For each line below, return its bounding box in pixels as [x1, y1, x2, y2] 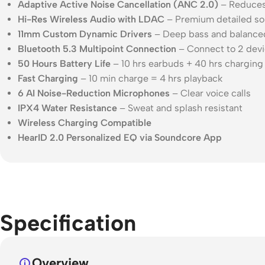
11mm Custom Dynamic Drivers [18, 28, 152, 40]
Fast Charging [18, 73, 78, 84]
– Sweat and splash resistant [117, 102, 243, 114]
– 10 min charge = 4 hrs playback [78, 73, 222, 84]
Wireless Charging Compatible [18, 117, 151, 128]
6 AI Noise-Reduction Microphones [18, 88, 170, 99]
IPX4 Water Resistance [18, 102, 117, 114]
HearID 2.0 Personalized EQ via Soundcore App [18, 132, 222, 143]
